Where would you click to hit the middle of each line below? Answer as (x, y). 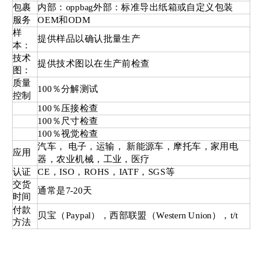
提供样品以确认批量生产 (89, 38)
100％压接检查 (68, 108)
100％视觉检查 (68, 134)
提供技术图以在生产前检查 (94, 64)
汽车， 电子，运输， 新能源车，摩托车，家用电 (138, 146)
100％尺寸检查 (68, 121)
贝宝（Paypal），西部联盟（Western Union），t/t (138, 215)
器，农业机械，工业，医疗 (94, 159)
